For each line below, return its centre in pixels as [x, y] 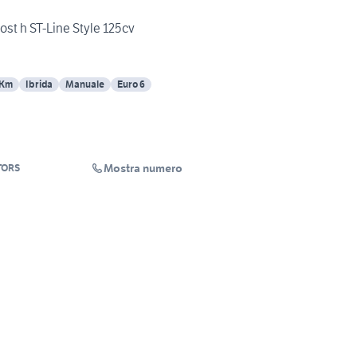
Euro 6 [131, 84]
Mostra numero [143, 169]
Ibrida [39, 84]
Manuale [85, 84]
